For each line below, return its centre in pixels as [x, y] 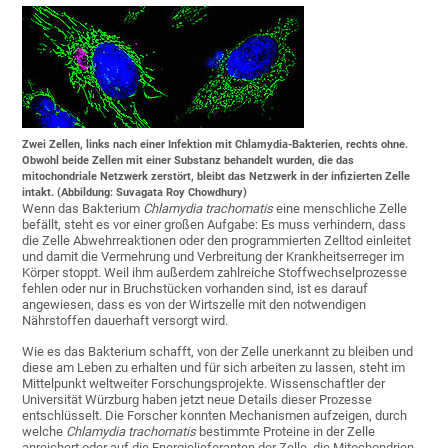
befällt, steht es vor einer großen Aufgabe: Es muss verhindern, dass [214, 225]
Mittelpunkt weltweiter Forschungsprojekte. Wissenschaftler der [204, 384]
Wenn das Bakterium [83, 209]
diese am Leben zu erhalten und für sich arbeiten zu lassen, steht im [214, 368]
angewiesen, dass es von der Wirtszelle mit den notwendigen [194, 305]
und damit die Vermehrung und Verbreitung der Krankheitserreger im [213, 257]
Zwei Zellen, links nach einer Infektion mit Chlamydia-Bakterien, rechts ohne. [215, 145]
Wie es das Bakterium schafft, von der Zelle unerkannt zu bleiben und [218, 352]
